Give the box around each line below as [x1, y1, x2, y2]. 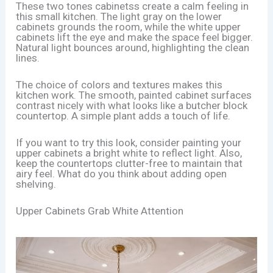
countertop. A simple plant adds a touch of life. [16, 109, 231, 122]
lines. [16, 51, 40, 64]
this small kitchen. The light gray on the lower [16, 10, 222, 23]
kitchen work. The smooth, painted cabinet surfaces [16, 88, 252, 101]
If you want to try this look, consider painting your [16, 136, 242, 149]
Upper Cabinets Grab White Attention [16, 205, 184, 218]
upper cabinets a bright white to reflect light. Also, [16, 147, 243, 160]
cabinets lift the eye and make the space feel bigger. [16, 30, 253, 43]
